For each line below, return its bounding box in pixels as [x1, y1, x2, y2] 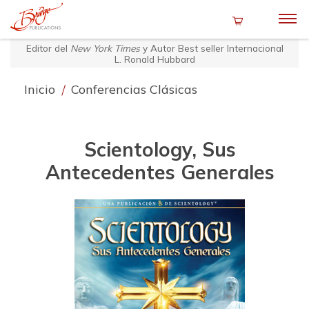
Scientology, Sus [83, 137, 236, 162]
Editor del [26, 41, 70, 54]
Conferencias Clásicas [71, 81, 197, 98]
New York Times [70, 41, 140, 54]
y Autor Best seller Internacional [139, 41, 283, 54]
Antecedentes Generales [45, 160, 275, 185]
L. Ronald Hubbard [114, 52, 195, 65]
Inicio [24, 81, 59, 98]
